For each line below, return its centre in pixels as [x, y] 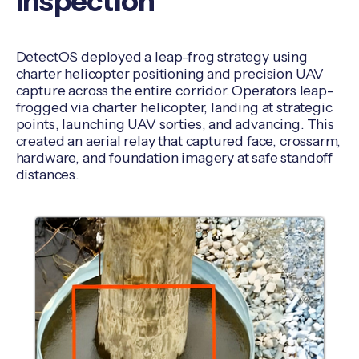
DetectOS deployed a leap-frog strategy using [161, 56]
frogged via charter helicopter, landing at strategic [174, 107]
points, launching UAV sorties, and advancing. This [175, 123]
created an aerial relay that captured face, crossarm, [178, 140]
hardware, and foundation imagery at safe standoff [174, 157]
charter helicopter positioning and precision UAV [170, 73]
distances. [47, 174]
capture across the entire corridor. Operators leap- [174, 90]
